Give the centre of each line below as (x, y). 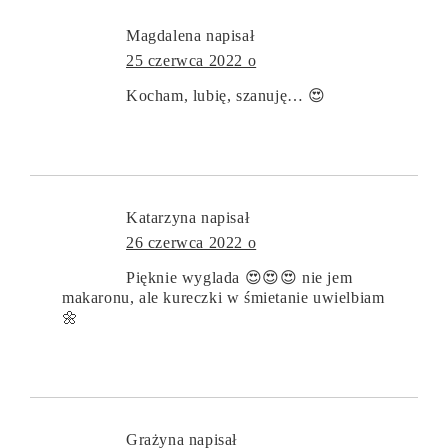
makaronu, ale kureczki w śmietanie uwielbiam (223, 297)
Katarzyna (161, 217)
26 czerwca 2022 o (191, 242)
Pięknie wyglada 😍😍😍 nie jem (239, 277)
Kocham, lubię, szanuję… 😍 (226, 95)
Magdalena (164, 35)
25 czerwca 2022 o (191, 60)
